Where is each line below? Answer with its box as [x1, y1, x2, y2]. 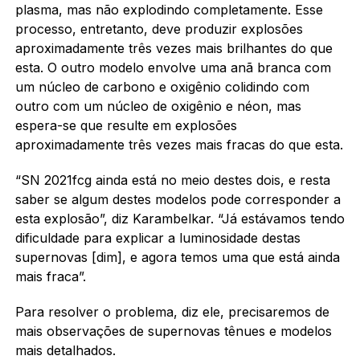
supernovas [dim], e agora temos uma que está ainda [14, 248, 340, 265]
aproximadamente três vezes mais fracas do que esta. [14, 136, 343, 153]
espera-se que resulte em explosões [14, 117, 237, 133]
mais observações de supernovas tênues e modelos [14, 322, 332, 339]
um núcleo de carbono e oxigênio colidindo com [14, 78, 309, 95]
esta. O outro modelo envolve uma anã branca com [14, 59, 331, 76]
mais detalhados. [14, 342, 116, 358]
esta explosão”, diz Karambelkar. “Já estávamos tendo [14, 210, 345, 227]
